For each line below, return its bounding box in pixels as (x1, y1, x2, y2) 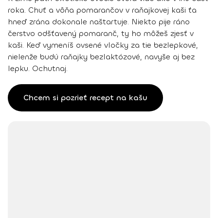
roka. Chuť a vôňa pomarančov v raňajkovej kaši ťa (8, 5, 197, 16)
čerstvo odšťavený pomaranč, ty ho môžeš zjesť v (8, 28, 194, 39)
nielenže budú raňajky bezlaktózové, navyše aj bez (8, 52, 195, 62)
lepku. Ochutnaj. (8, 63, 68, 74)
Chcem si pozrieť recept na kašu (23, 92, 147, 103)
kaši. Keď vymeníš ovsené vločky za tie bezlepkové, (8, 40, 198, 51)
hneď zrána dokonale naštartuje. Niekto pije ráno (8, 17, 190, 27)
